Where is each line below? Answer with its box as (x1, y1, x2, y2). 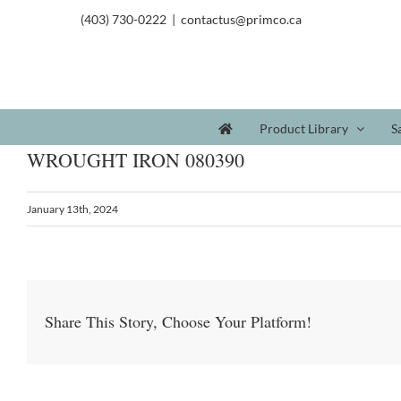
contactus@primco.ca (181, 12, 302, 27)
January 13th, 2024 (27, 202, 118, 216)
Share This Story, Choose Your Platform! (45, 311, 311, 333)
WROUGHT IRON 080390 (27, 147, 244, 173)
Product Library (260, 120, 348, 136)
